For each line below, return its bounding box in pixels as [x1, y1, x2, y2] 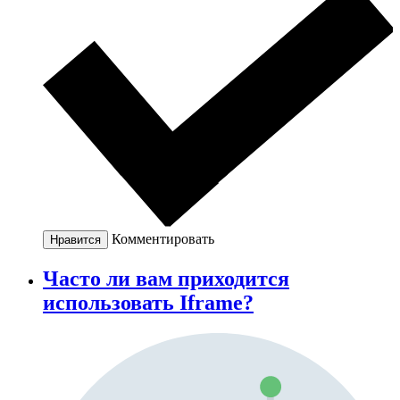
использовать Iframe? [43, 291, 254, 315]
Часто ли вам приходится [43, 267, 289, 291]
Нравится [50, 233, 101, 247]
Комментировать [112, 231, 214, 247]
